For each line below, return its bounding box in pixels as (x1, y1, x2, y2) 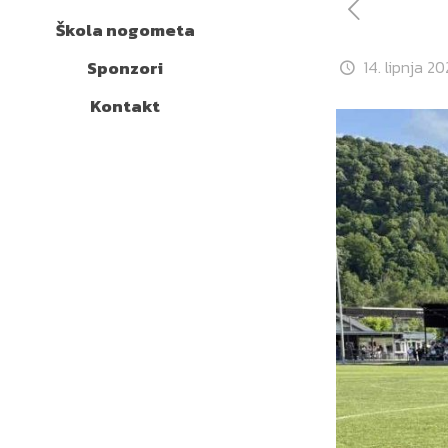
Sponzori (87, 55, 163, 81)
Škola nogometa (55, 17, 195, 43)
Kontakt (90, 93, 160, 119)
